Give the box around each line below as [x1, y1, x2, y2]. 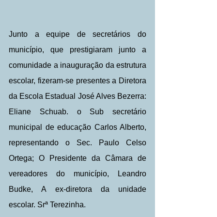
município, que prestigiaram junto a [9, 45, 146, 54]
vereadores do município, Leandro [9, 169, 146, 178]
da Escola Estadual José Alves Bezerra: [9, 92, 146, 100]
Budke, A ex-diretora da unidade [9, 185, 146, 193]
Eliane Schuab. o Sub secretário [9, 107, 146, 116]
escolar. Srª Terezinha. [9, 200, 86, 209]
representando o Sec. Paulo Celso [9, 138, 146, 147]
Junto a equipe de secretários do [9, 30, 146, 38]
